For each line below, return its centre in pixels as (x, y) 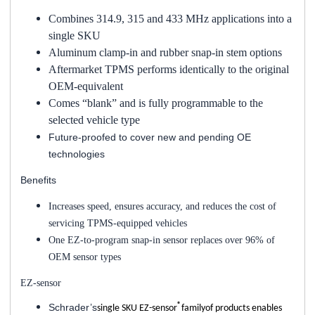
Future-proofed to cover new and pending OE (150, 137)
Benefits (38, 180)
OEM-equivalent (86, 86)
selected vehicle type (94, 120)
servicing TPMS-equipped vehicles (118, 223)
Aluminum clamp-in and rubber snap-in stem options (165, 52)
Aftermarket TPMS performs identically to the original (169, 69)
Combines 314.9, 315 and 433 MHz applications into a (170, 18)
